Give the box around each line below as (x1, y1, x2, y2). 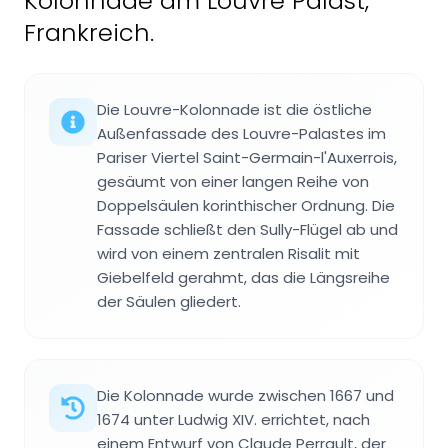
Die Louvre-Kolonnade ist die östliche (97, 99, 372, 121)
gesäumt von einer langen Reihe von (97, 171, 369, 193)
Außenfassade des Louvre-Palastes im (97, 123, 386, 145)
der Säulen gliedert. (97, 291, 241, 313)
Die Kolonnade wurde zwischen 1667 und (97, 385, 394, 407)
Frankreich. (24, 16, 154, 50)
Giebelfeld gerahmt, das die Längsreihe (97, 267, 390, 289)
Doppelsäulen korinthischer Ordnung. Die (97, 195, 395, 217)
